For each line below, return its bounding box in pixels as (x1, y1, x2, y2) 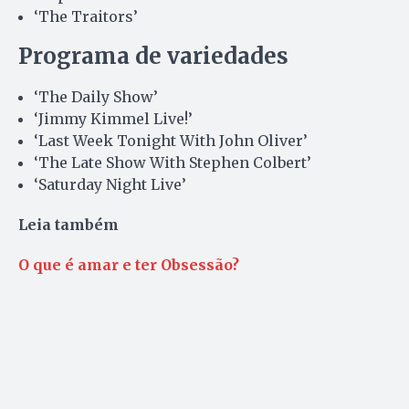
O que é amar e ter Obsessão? (18, 255, 239, 274)
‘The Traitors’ (34, 6, 138, 26)
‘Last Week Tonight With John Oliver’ (34, 131, 308, 150)
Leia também (18, 215, 119, 234)
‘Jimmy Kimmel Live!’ (34, 109, 193, 128)
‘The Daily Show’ (34, 87, 158, 106)
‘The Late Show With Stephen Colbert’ (34, 152, 311, 172)
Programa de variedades (18, 41, 288, 70)
